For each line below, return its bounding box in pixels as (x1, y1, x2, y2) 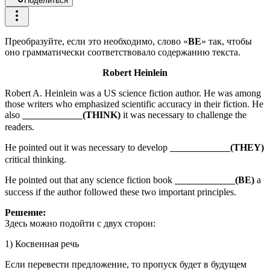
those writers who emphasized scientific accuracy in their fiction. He (5, 98, 263, 109)
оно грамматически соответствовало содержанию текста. (5, 46, 240, 57)
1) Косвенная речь (5, 238, 79, 249)
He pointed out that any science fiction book (5, 174, 172, 185)
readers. (5, 121, 34, 132)
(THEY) (230, 142, 264, 152)
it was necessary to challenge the (123, 109, 246, 120)
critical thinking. (5, 154, 66, 165)
